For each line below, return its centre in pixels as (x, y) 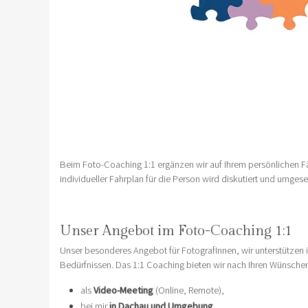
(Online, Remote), (189, 290)
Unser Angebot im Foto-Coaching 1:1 (176, 231)
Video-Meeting (123, 290)
